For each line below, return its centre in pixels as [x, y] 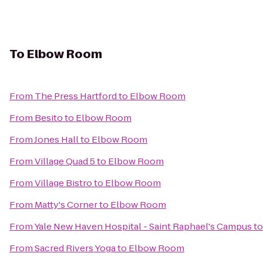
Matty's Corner [66, 205]
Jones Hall [56, 139]
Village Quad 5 [65, 161]
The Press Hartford [76, 96]
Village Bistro [63, 183]
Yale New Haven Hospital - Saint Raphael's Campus [143, 226]
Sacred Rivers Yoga [75, 248]
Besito [49, 118]
